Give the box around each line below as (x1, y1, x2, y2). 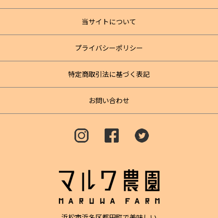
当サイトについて (82, 17, 136, 26)
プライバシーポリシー (75, 43, 143, 53)
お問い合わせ (89, 95, 129, 105)
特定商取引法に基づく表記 (68, 69, 150, 79)
